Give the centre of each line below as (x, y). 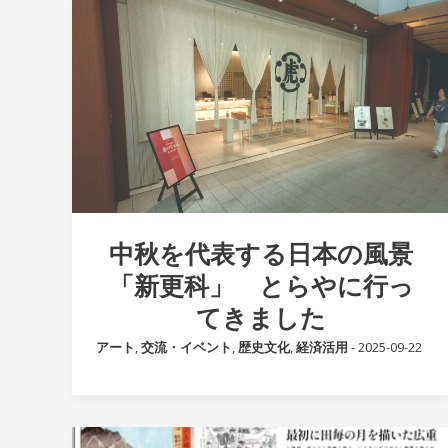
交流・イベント (186, 346)
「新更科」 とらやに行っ (261, 284)
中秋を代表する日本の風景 (261, 252)
